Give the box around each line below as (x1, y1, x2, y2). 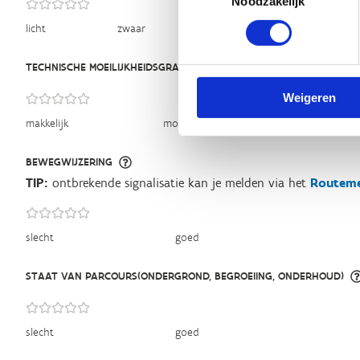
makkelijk (26, 117, 68, 130)
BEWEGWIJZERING (26, 155, 112, 169)
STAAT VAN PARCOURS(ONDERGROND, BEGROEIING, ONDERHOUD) (26, 269, 344, 283)
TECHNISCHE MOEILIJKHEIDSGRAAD (26, 60, 194, 74)
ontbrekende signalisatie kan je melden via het (48, 175, 310, 190)
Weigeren (282, 90, 336, 104)
